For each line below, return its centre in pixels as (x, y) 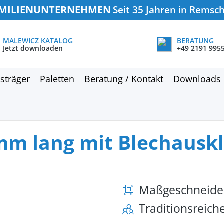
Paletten (57, 79)
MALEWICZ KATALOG (38, 41)
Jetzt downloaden (33, 48)
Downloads (197, 79)
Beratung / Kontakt (124, 79)
